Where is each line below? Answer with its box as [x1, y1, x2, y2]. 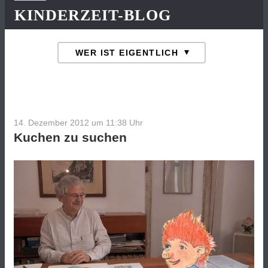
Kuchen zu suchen [14, 130, 127, 145]
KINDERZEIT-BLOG [14, 7, 171, 25]
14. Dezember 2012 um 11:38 [14, 118, 127, 128]
